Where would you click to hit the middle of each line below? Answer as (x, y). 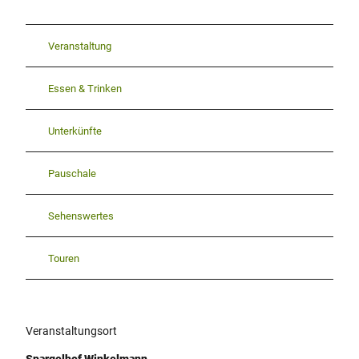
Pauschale (72, 173)
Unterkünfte (75, 131)
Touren (64, 258)
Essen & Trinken (85, 88)
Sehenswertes (81, 216)
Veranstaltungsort (71, 331)
